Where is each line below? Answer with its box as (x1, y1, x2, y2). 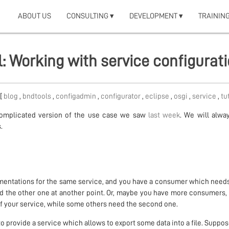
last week (148, 111, 180, 120)
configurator (100, 93, 142, 101)
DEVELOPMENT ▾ (129, 12, 184, 20)
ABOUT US (18, 12, 52, 20)
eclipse (145, 93, 171, 101)
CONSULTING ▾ (66, 12, 114, 20)
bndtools (22, 93, 53, 101)
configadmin (55, 93, 98, 101)
